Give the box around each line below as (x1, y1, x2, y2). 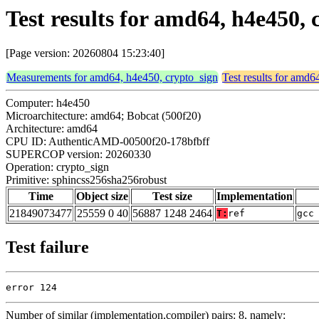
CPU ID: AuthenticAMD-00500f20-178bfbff (6, 135, 209, 148)
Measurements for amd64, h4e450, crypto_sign (6, 71, 218, 84)
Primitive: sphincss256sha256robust (6, 174, 167, 187)
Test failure (6, 238, 89, 257)
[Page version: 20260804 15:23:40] (6, 47, 164, 60)
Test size (152, 190, 192, 203)
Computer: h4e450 (6, 97, 90, 110)
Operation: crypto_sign (6, 161, 109, 174)
